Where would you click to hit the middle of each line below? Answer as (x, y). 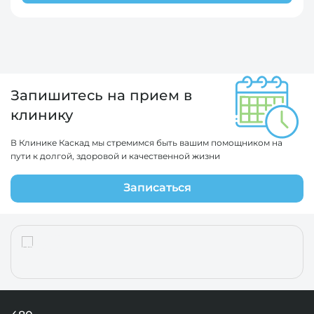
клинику (42, 115)
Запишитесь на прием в (101, 96)
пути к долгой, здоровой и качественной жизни (115, 157)
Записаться (157, 188)
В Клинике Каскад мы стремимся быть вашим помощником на (146, 143)
